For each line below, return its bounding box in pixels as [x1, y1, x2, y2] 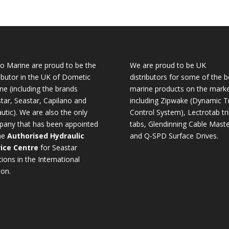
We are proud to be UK [129, 60, 206, 70]
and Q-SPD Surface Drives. [129, 130, 218, 141]
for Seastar [38, 142, 77, 152]
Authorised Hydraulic [7, 130, 84, 141]
